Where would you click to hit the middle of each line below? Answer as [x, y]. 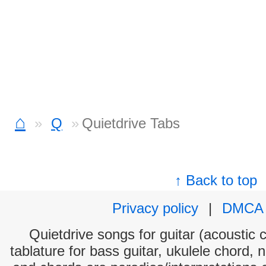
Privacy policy [155, 208]
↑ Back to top [216, 180]
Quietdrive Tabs [131, 123]
